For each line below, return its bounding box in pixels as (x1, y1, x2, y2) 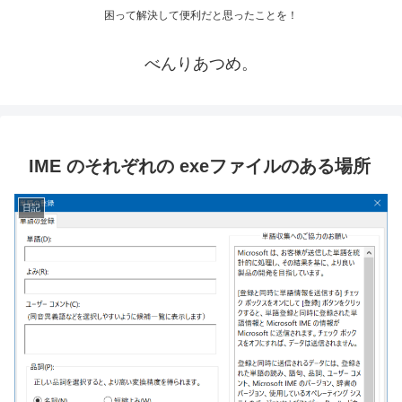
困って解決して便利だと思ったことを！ (104, 9, 298, 22)
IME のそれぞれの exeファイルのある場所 (29, 156, 371, 177)
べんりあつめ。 (144, 55, 258, 74)
